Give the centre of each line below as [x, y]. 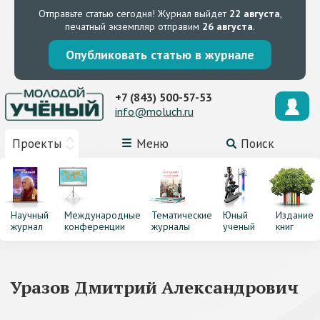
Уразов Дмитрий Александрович [155, 287]
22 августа [254, 14]
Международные [102, 215]
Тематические [181, 215]
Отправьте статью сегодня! [96, 14]
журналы [170, 226]
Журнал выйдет [192, 14]
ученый [239, 226]
